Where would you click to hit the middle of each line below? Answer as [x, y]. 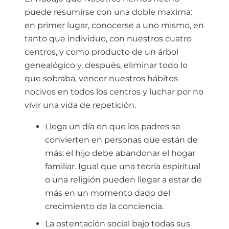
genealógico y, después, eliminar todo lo [106, 65]
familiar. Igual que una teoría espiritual [123, 167]
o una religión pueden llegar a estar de [123, 180]
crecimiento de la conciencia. [104, 207]
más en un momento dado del [108, 193]
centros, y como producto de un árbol [101, 52]
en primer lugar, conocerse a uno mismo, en [114, 26]
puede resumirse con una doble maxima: [108, 12]
